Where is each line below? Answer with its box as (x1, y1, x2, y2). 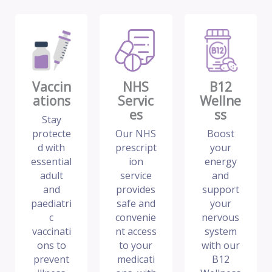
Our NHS (115, 127, 157, 141)
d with (38, 141, 66, 155)
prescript (115, 141, 157, 155)
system (204, 225, 237, 239)
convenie (115, 211, 157, 225)
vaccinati (32, 225, 71, 239)
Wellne (200, 92, 242, 110)
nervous (202, 211, 240, 225)
